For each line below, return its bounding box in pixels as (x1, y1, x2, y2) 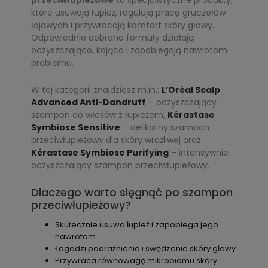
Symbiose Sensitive (31, 121, 120, 133)
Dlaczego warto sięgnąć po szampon (31, 185, 233, 200)
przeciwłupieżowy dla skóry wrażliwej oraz (31, 134, 201, 146)
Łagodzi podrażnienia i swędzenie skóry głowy (55, 243, 236, 254)
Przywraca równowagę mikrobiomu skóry (55, 255, 217, 266)
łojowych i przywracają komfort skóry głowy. (31, 19, 214, 31)
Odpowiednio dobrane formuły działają (31, 32, 194, 44)
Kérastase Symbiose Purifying (31, 147, 169, 159)
